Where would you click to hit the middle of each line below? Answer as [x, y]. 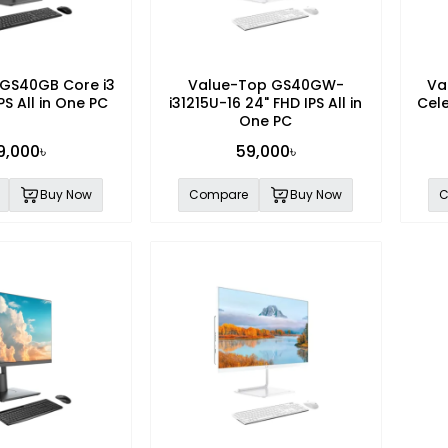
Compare [219, 194]
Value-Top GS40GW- [265, 84]
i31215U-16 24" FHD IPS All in [266, 102]
